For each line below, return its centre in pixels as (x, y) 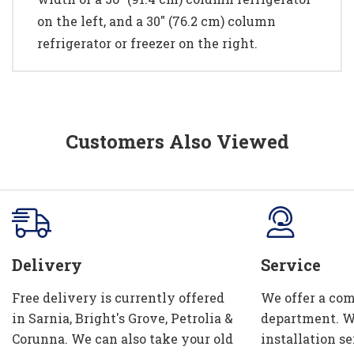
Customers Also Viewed (177, 141)
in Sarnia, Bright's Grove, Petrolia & (122, 318)
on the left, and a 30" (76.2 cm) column (156, 21)
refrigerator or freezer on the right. (147, 43)
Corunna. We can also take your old (122, 338)
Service (291, 264)
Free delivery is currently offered (118, 297)
